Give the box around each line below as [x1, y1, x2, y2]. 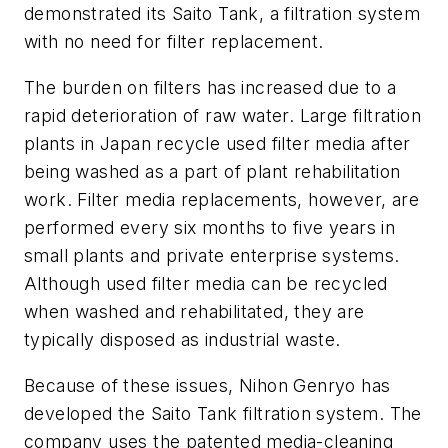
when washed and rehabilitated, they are [24, 300, 365, 322]
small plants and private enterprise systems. [24, 244, 400, 266]
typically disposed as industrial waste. [24, 328, 341, 350]
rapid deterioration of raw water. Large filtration [24, 104, 421, 126]
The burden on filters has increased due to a [24, 76, 397, 98]
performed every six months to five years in [24, 216, 396, 238]
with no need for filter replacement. [24, 31, 324, 53]
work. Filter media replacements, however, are [24, 188, 419, 210]
